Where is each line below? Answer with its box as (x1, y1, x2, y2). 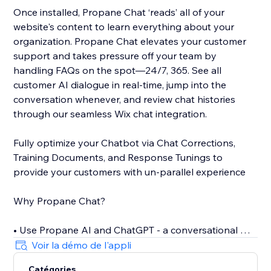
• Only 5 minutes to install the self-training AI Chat (13, 253, 240, 266)
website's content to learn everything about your (13, 21, 235, 33)
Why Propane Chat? (13, 195, 106, 207)
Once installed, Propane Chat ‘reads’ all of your (13, 6, 225, 19)
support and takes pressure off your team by (13, 50, 217, 62)
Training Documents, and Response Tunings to (13, 151, 223, 164)
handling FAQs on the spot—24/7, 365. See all (13, 64, 222, 77)
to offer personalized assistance (13, 238, 158, 251)
